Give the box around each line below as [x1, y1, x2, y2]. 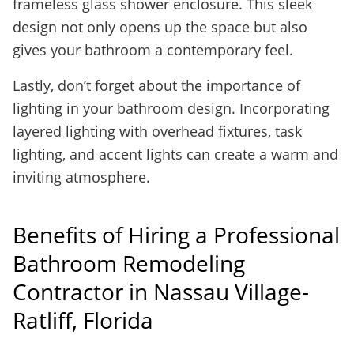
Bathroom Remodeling [13, 248, 245, 278]
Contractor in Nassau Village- [13, 277, 309, 307]
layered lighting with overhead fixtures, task [13, 122, 302, 141]
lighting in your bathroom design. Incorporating [13, 99, 330, 118]
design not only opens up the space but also [13, 17, 307, 36]
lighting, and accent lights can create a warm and [13, 145, 338, 164]
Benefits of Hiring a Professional [13, 220, 340, 250]
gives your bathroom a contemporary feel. [13, 40, 293, 59]
